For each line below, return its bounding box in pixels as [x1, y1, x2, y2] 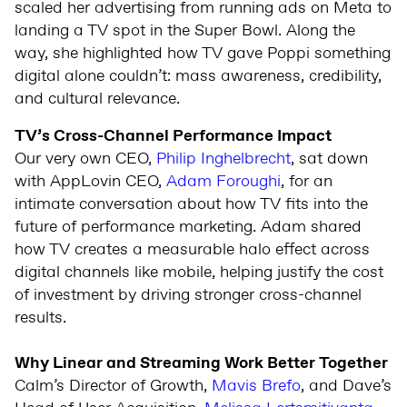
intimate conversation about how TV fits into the [15, 194, 368, 216]
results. [15, 307, 66, 330]
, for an [281, 171, 333, 194]
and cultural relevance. [15, 88, 180, 111]
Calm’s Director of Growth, [15, 375, 212, 398]
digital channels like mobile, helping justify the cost [15, 262, 383, 284]
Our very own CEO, [15, 148, 156, 171]
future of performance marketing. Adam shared [15, 216, 362, 239]
